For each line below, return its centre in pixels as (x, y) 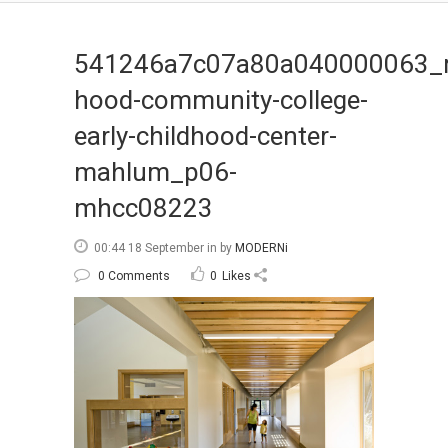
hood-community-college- (221, 100)
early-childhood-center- (205, 136)
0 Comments (134, 276)
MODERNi (261, 248)
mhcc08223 (143, 208)
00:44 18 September (149, 248)
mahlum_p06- (155, 172)
